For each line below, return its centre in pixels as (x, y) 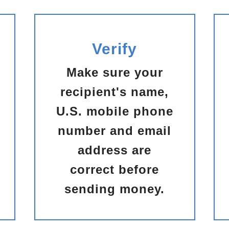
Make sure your (114, 73)
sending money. (114, 189)
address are (114, 150)
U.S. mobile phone (114, 111)
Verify (114, 49)
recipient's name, (114, 92)
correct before (114, 170)
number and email (114, 131)
